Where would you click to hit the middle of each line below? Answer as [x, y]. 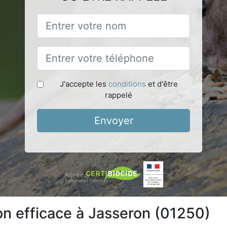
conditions [127, 84]
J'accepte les [84, 84]
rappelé [119, 95]
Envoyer [113, 120]
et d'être [162, 84]
